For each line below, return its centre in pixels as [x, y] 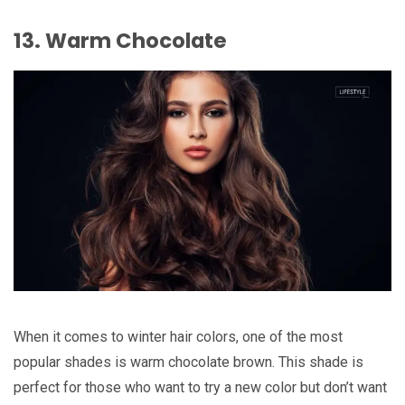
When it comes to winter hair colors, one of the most [178, 337]
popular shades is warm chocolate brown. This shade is [188, 363]
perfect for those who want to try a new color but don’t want [200, 388]
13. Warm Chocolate [120, 41]
